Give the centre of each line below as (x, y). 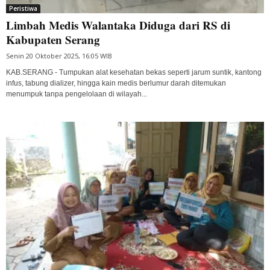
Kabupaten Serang (53, 40)
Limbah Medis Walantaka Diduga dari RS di (118, 25)
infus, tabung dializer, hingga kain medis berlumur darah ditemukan (116, 83)
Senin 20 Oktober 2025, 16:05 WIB (59, 56)
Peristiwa (23, 9)
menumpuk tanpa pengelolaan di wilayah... (77, 94)
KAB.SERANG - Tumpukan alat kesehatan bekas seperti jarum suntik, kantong (134, 73)
